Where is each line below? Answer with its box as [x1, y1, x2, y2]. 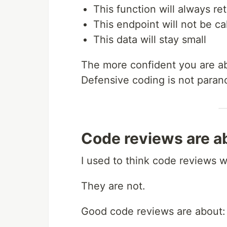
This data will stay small [93, 33, 206, 46]
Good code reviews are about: [81, 205, 225, 218]
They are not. [81, 180, 145, 193]
